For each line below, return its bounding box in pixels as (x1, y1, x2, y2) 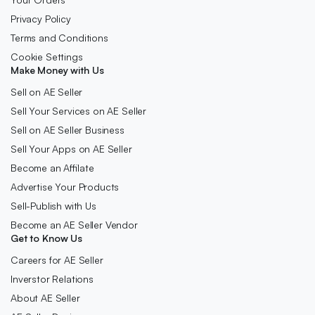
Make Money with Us (11, 64, 104, 77)
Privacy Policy (11, 13, 71, 25)
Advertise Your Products (11, 181, 120, 193)
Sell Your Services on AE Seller (11, 105, 147, 117)
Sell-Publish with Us (11, 200, 96, 212)
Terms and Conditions (11, 32, 108, 44)
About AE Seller (11, 292, 80, 304)
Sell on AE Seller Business (11, 124, 124, 136)
